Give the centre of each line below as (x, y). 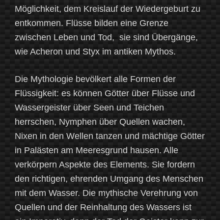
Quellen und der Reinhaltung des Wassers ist (103, 207)
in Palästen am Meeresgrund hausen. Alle (96, 151)
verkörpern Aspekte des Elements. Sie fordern (105, 165)
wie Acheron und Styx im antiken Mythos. (98, 52)
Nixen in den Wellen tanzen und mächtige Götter (110, 136)
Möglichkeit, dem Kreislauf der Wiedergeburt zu (108, 9)
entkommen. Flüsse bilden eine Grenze (92, 23)
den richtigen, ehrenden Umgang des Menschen (109, 179)
